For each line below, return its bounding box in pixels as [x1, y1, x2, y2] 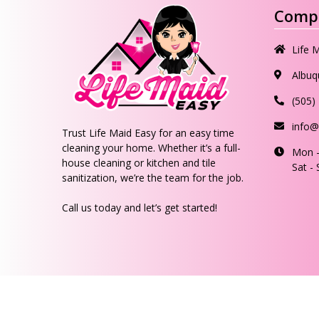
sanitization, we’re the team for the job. [62, 171, 244, 184]
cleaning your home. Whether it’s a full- [62, 141, 241, 155]
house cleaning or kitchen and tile [62, 156, 216, 169]
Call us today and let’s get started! [62, 201, 217, 214]
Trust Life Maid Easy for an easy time [62, 126, 234, 140]
